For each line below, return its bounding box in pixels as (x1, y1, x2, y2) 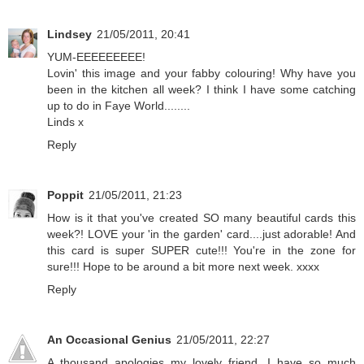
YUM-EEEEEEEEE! (47, 50, 145, 64)
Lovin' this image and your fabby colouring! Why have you (47, 67, 356, 80)
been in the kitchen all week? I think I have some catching (47, 83, 356, 97)
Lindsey (47, 28, 92, 41)
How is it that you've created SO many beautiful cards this (47, 211, 356, 225)
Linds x (47, 115, 84, 129)
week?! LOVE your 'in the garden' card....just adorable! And (47, 227, 356, 241)
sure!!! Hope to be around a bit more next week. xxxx (47, 260, 319, 274)
